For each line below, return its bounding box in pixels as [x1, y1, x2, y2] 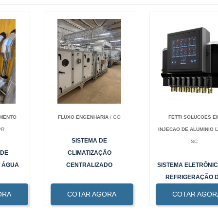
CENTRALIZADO [66, 162, 113, 169]
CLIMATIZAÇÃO [67, 149, 111, 157]
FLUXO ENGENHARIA [57, 114, 109, 120]
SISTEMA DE [72, 137, 108, 145]
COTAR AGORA [67, 190, 117, 199]
